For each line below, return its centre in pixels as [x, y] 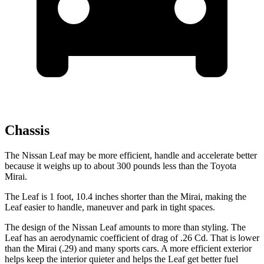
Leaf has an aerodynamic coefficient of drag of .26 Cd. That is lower [132, 238]
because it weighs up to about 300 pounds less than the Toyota [121, 166]
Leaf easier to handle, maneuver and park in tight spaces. [110, 207]
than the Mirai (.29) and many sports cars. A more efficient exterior [128, 249]
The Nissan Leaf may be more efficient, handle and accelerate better [131, 156]
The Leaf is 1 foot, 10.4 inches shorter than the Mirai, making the [126, 197]
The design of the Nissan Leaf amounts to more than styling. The [125, 227]
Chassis [27, 131]
